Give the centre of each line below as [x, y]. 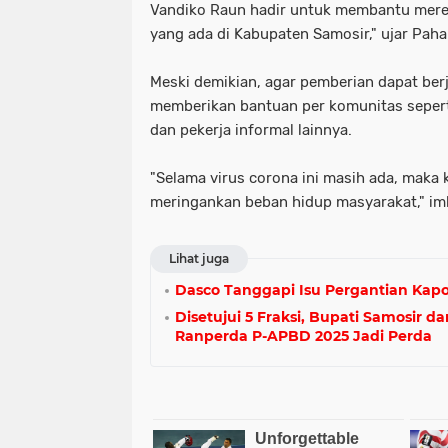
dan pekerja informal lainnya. [251, 130]
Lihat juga [199, 258]
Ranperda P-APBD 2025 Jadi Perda [303, 336]
